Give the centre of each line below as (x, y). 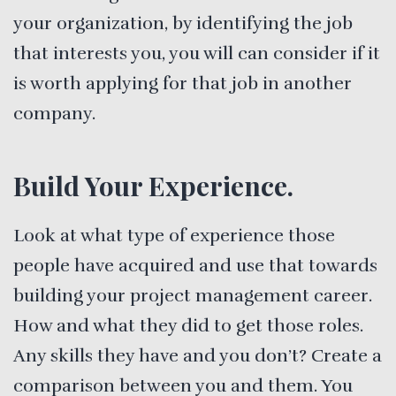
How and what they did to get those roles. (188, 325)
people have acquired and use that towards (195, 265)
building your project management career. (193, 295)
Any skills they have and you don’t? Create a (198, 355)
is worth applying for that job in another (183, 83)
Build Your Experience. (153, 185)
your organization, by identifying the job (183, 23)
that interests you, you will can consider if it (197, 53)
